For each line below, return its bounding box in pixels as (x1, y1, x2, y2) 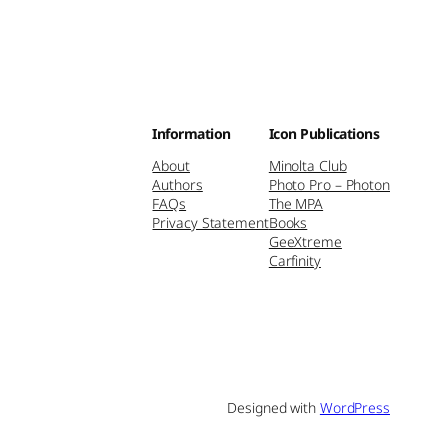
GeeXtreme (268, 231, 342, 251)
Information (152, 123, 231, 143)
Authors (152, 174, 203, 194)
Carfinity (268, 250, 321, 270)
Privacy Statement (152, 212, 269, 232)
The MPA (268, 193, 324, 213)
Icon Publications (268, 123, 380, 143)
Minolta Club (268, 155, 347, 175)
